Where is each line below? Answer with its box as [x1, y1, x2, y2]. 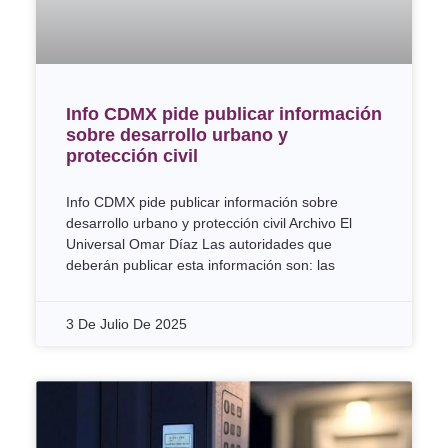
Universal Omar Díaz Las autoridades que [66, 236, 332, 252]
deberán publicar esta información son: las [66, 257, 335, 273]
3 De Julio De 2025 [66, 316, 187, 332]
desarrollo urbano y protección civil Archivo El [66, 215, 352, 231]
